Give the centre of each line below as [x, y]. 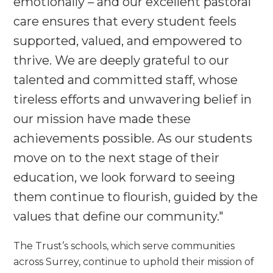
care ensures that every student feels [125, 22]
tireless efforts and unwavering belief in [133, 100]
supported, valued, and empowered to [128, 41]
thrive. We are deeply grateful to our [122, 61]
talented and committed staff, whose [126, 80]
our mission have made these [102, 119]
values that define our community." [119, 217]
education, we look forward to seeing [125, 178]
